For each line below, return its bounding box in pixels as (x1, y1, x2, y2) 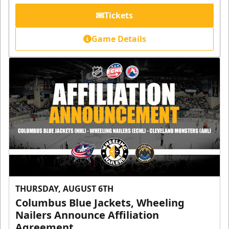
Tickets (104, 10, 133, 21)
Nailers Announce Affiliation (15, 208, 159, 222)
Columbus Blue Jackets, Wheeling (15, 195, 185, 210)
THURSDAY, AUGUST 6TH (15, 182, 113, 194)
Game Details (91, 33, 146, 45)
